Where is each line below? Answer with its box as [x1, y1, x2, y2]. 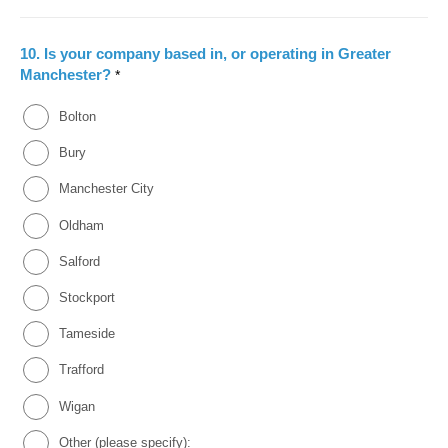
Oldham [58, 217, 104, 233]
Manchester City [58, 181, 154, 197]
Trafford [58, 362, 104, 378]
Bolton [58, 109, 96, 125]
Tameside [58, 326, 115, 342]
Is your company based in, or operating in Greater [44, 44, 391, 62]
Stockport [58, 289, 115, 305]
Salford [58, 253, 100, 269]
